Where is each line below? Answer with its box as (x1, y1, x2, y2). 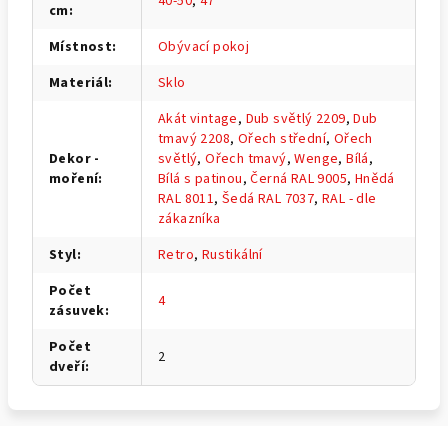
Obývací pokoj (158, 37, 250, 58)
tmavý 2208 (158, 129, 231, 150)
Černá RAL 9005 (250, 169, 348, 190)
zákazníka (158, 209, 221, 230)
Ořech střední (237, 129, 327, 150)
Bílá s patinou (158, 169, 243, 190)
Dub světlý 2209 (245, 109, 346, 130)
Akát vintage (158, 109, 238, 130)
